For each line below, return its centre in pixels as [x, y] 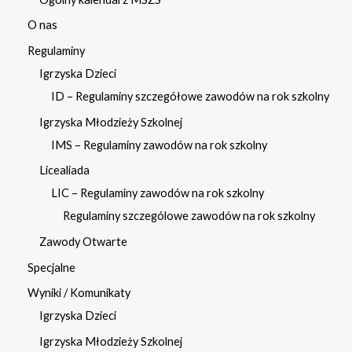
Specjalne [51, 267]
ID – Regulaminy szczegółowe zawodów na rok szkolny [190, 97]
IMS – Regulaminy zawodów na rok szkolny [159, 145]
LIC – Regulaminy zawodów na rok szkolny [158, 193]
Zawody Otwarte [83, 241]
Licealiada [64, 170]
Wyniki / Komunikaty [79, 293]
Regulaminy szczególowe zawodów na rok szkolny [189, 216]
